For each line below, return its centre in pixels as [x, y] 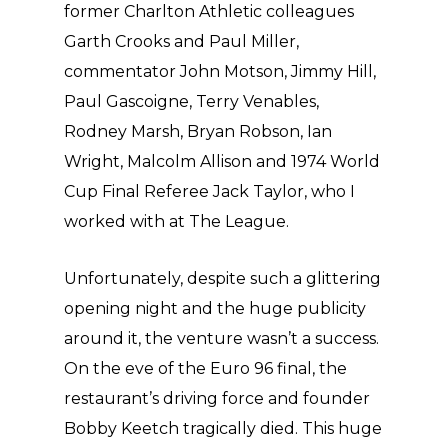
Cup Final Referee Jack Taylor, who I [209, 191]
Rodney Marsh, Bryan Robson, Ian [198, 131]
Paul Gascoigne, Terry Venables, [191, 101]
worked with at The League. [176, 221]
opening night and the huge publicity [215, 308]
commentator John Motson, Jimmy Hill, [220, 71]
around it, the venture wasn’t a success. [221, 338]
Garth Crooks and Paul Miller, [181, 41]
